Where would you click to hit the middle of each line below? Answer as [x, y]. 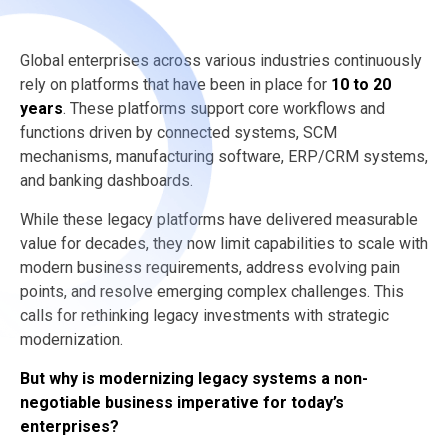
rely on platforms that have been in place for [175, 84]
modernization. [71, 339]
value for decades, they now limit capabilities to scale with [224, 243]
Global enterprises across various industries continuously [221, 60]
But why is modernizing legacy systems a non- [194, 378]
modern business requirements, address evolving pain [210, 267]
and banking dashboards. [106, 180]
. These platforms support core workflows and [224, 108]
